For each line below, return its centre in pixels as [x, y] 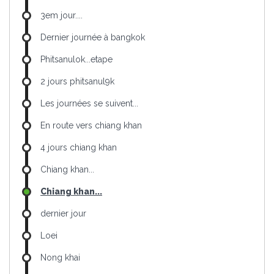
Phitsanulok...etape [76, 60]
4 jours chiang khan [79, 148]
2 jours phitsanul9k [77, 82]
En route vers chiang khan [91, 126]
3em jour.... [61, 16]
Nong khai [60, 258]
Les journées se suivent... [89, 104]
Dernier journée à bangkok [93, 38]
